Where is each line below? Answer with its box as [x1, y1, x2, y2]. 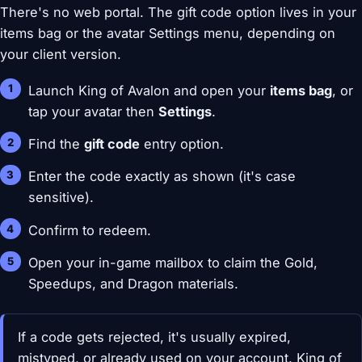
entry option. [140, 136, 225, 153]
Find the [28, 136, 85, 153]
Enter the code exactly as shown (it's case [28, 168, 297, 185]
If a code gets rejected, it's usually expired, [17, 328, 291, 345]
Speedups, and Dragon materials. [28, 276, 239, 293]
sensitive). [28, 189, 95, 206]
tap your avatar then [28, 103, 159, 120]
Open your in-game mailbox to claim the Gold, [28, 255, 318, 271]
